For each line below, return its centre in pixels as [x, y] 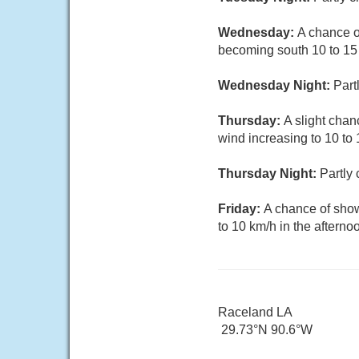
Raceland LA [255, 312]
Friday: [241, 209]
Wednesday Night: [276, 85]
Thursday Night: [269, 173]
